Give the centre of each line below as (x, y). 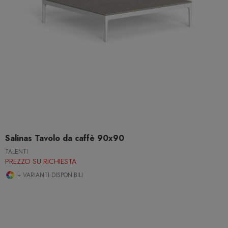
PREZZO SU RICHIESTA (41, 162)
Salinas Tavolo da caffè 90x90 (65, 138)
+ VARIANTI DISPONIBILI (49, 175)
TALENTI (17, 152)
